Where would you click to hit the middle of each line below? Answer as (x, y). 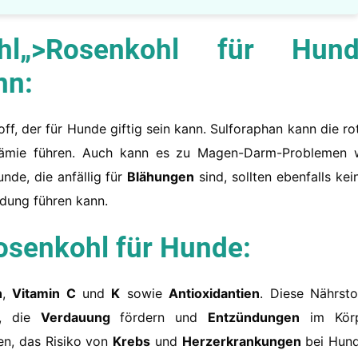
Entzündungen (254, 318)
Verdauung (75, 318)
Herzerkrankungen (241, 342)
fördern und (159, 318)
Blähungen (161, 177)
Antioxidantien (215, 294)
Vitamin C (44, 294)
